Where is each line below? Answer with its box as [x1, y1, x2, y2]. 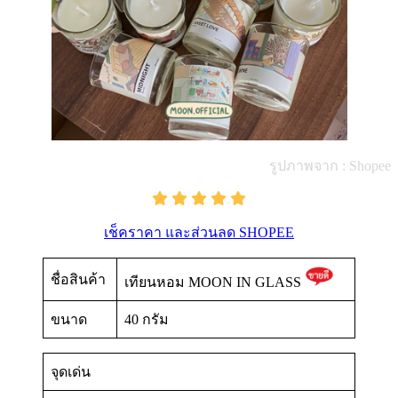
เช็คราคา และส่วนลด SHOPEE [104, 225, 294, 241]
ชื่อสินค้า [51, 272, 106, 288]
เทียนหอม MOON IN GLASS [124, 275, 305, 291]
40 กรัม [124, 312, 169, 328]
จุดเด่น [51, 364, 91, 380]
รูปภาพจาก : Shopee [269, 158, 391, 174]
